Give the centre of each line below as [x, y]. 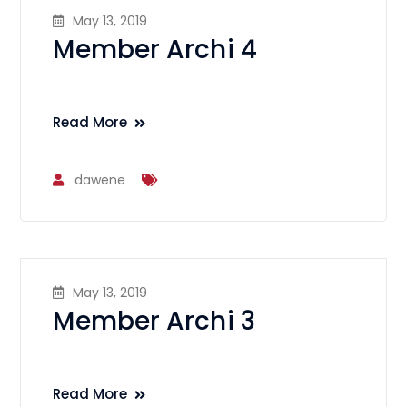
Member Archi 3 [154, 321]
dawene [100, 180]
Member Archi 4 [155, 50]
